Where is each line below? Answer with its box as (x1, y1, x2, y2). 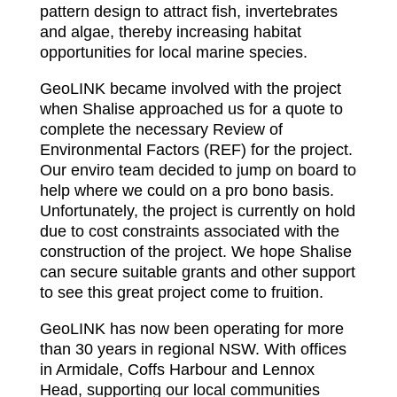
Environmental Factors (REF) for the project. (39, 140, 353, 159)
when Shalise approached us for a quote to (39, 99, 343, 118)
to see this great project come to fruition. (39, 283, 323, 301)
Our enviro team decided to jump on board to (39, 160, 356, 179)
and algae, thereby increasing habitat (39, 22, 301, 41)
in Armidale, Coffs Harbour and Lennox (39, 360, 315, 378)
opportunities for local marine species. (39, 43, 307, 61)
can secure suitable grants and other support (39, 262, 355, 281)
